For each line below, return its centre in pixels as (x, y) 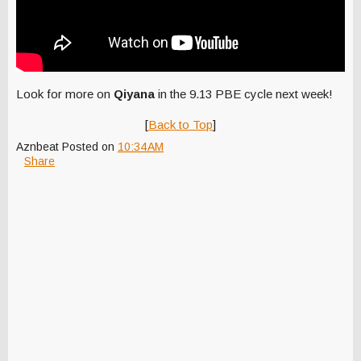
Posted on (90, 147)
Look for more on (65, 94)
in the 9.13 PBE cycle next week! (245, 94)
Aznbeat (37, 147)
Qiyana (136, 94)
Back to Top (180, 125)
